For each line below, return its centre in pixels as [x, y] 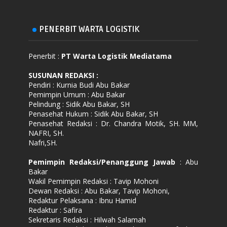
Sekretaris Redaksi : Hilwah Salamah [87, 219]
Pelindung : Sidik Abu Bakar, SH [79, 104]
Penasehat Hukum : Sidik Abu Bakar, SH [93, 113]
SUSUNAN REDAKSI [63, 75]
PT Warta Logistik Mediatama [117, 56]
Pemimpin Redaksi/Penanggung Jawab [102, 162]
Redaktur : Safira [55, 210]
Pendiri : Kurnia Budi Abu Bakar [79, 85]
